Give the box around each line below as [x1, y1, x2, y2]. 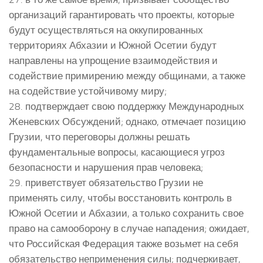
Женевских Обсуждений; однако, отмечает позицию [9, 115, 246, 127]
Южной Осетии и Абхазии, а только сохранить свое [9, 207, 244, 219]
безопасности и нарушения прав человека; [9, 161, 203, 173]
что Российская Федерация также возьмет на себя [9, 237, 238, 249]
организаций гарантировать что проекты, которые [9, 8, 234, 21]
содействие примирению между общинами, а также [9, 69, 245, 82]
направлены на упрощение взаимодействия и [9, 54, 218, 66]
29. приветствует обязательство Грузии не [9, 176, 203, 188]
